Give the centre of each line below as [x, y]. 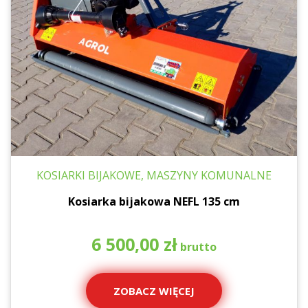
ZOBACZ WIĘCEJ [154, 291]
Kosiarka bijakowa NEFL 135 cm [154, 202]
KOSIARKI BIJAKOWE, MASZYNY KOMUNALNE [154, 175]
